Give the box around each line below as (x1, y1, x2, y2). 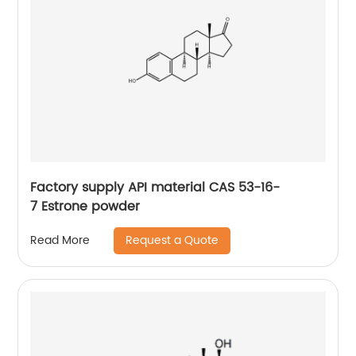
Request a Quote (126, 230, 219, 250)
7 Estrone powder (30, 195, 141, 217)
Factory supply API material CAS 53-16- (30, 176, 281, 198)
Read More (30, 231, 91, 250)
